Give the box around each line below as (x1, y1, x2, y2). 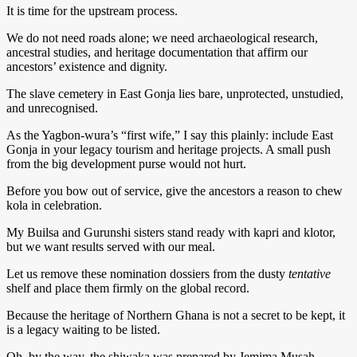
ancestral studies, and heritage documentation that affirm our (6, 45, 308, 59)
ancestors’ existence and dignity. (6, 59, 167, 73)
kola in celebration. (6, 198, 102, 212)
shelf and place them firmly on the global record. (6, 280, 249, 295)
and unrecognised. (6, 100, 98, 115)
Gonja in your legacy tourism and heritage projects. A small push (6, 142, 331, 156)
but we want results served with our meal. (6, 239, 215, 253)
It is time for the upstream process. (6, 3, 178, 18)
